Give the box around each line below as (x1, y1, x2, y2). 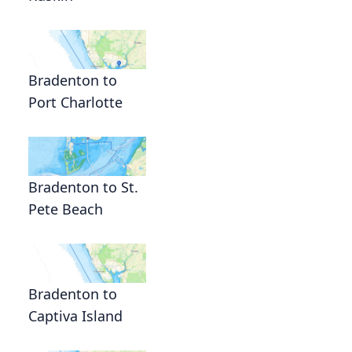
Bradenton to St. (28, 178, 138, 197)
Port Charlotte (28, 93, 123, 112)
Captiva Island (28, 306, 123, 326)
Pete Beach (28, 200, 103, 219)
